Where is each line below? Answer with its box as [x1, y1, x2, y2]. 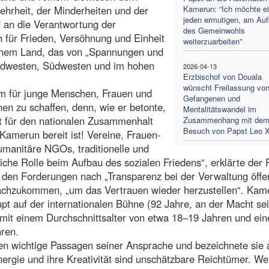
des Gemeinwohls [183, 24, 245, 36]
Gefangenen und [183, 92, 240, 104]
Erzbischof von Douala [183, 70, 262, 82]
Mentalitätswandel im [183, 103, 256, 115]
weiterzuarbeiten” [183, 35, 242, 47]
